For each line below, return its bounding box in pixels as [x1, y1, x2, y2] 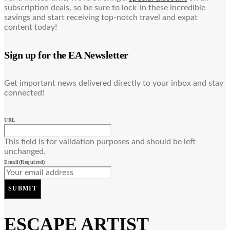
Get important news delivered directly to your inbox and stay [4, 79, 223, 87]
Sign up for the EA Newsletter [4, 49, 128, 61]
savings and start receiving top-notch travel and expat [4, 13, 198, 22]
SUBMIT [8, 185, 37, 193]
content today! [4, 23, 57, 31]
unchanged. [4, 147, 46, 156]
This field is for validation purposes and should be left [4, 137, 196, 146]
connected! [4, 88, 44, 97]
